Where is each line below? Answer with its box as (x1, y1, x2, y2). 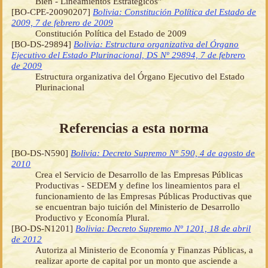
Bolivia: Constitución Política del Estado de (93, 6, 257, 17)
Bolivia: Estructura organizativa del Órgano (74, 38, 239, 49)
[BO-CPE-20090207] (11, 6, 93, 17)
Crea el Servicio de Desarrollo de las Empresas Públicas (35, 169, 243, 180)
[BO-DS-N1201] (11, 223, 76, 234)
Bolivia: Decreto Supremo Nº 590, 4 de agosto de (71, 148, 255, 159)
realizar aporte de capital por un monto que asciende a (35, 255, 238, 266)
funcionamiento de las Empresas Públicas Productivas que (35, 191, 252, 202)
